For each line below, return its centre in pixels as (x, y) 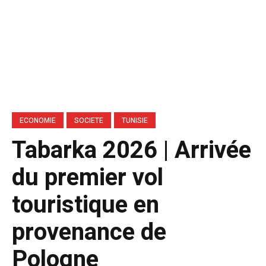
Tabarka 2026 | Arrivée (132, 150)
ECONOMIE (38, 120)
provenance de (89, 232)
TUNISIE (135, 120)
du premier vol (88, 178)
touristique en (85, 205)
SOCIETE (89, 120)
